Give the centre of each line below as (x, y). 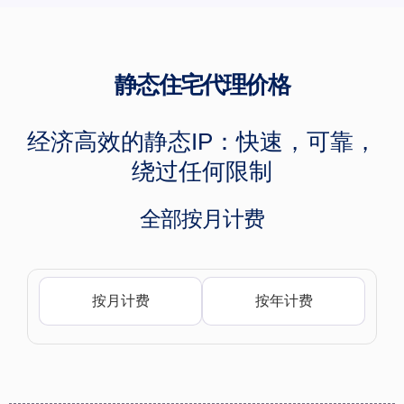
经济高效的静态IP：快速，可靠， (202, 141)
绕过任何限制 (202, 171)
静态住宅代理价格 (202, 84)
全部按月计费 (202, 218)
